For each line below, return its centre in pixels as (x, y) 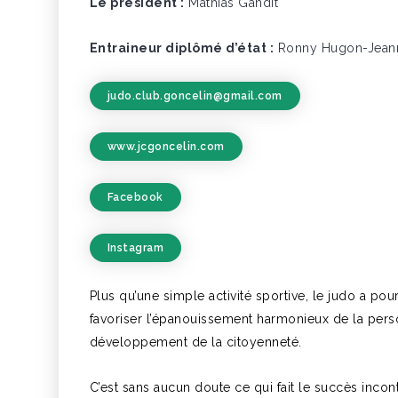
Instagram (135, 248)
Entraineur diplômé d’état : (182, 48)
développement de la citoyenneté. (195, 342)
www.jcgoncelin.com (166, 147)
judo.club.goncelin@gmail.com (195, 96)
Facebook (135, 197)
